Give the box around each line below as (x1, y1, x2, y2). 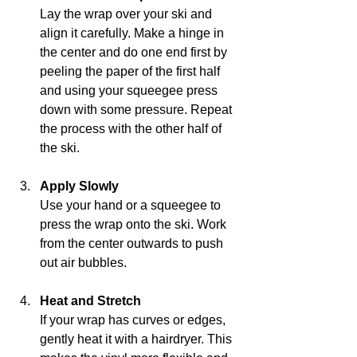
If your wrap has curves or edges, (40, 313, 229, 328)
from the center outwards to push (40, 237, 226, 251)
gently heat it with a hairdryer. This (40, 332, 235, 347)
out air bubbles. (40, 256, 127, 270)
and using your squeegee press (40, 84, 221, 98)
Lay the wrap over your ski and (40, 7, 215, 22)
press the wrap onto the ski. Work (40, 218, 229, 232)
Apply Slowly (40, 179, 119, 194)
